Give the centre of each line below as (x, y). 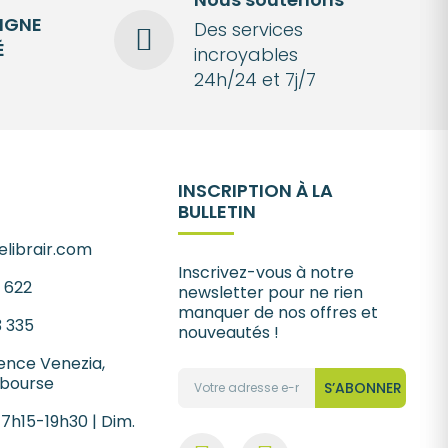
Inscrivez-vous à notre (266, 272)
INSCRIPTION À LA (256, 190)
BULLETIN (217, 211)
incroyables (245, 55)
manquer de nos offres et (278, 312)
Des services (248, 30)
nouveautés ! (229, 332)
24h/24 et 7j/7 (254, 80)
